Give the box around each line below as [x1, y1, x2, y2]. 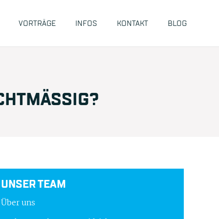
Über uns [1, 197, 35, 208]
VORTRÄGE [18, 18, 56, 28]
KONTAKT [116, 18, 148, 28]
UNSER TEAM [1, 177, 66, 192]
